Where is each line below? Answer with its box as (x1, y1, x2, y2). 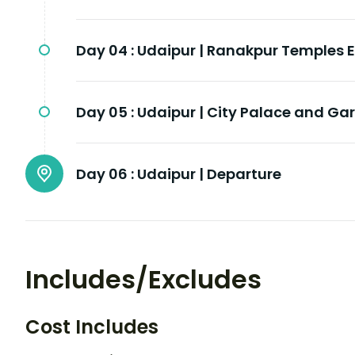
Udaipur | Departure (137, 164, 281, 185)
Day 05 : (76, 102, 134, 123)
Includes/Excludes (25, 261, 261, 298)
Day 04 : (76, 40, 134, 61)
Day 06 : (76, 164, 134, 185)
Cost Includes (25, 314, 158, 341)
